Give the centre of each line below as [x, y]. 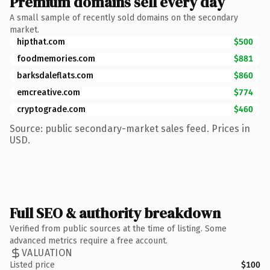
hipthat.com [41, 42]
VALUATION [47, 253]
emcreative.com [49, 92]
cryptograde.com [51, 109]
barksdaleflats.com [55, 75]
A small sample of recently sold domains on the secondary [124, 17]
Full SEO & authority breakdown [115, 213]
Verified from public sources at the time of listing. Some [118, 228]
